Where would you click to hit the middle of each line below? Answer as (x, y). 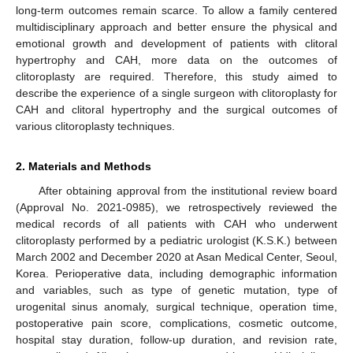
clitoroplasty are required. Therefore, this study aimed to (176, 76)
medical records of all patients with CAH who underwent (176, 223)
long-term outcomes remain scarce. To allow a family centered (176, 10)
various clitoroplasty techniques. (95, 126)
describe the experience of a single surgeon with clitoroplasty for (176, 93)
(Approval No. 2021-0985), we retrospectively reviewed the (176, 207)
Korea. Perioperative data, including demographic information (176, 273)
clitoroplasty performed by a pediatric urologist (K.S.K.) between (176, 240)
